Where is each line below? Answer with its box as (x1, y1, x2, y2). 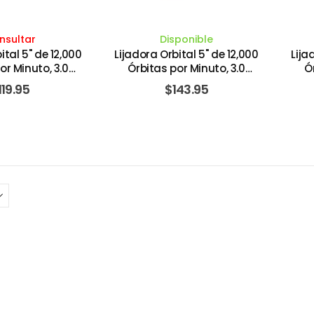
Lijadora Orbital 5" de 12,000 (114, 46, 259, 62)
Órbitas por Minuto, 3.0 (128, 60, 245, 76)
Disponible (160, 32, 213, 46)
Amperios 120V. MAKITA (128, 74, 245, 90)
